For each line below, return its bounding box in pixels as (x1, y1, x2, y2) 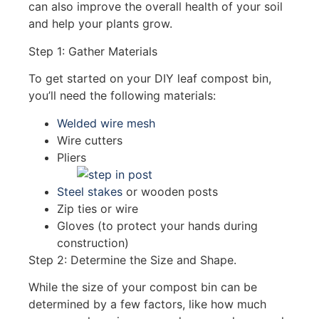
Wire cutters (57, 132, 122, 147)
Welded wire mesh (57, 115, 155, 130)
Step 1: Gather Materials (28, 43, 157, 58)
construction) (57, 235, 129, 250)
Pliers (57, 150, 86, 164)
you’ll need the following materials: (28, 88, 216, 103)
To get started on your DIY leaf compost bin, (28, 71, 271, 86)
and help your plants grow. (28, 16, 172, 31)
